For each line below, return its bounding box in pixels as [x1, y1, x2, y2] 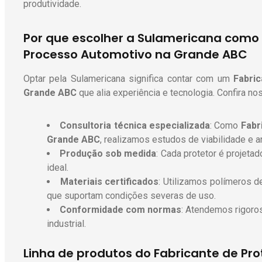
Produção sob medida [60, 148, 157, 160]
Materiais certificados [60, 176, 159, 188]
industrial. [47, 218, 86, 230]
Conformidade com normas [60, 204, 182, 216]
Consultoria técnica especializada [60, 120, 211, 132]
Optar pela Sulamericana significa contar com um [23, 73, 234, 85]
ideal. [47, 162, 68, 174]
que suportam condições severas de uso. [47, 190, 216, 202]
